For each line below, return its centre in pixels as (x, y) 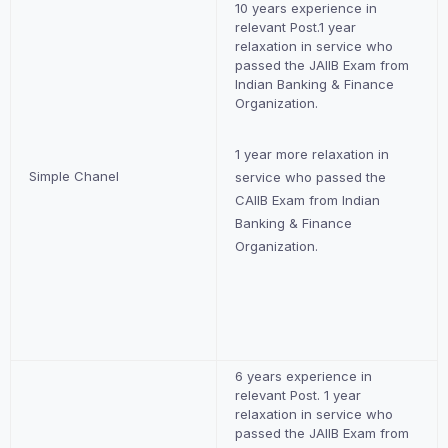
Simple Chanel (74, 176)
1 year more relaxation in (312, 154)
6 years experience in (304, 376)
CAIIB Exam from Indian (308, 200)
